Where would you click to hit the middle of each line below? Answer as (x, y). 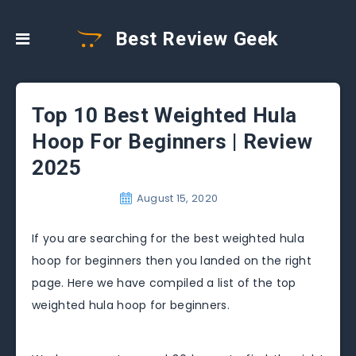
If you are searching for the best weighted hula (168, 238)
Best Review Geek (194, 39)
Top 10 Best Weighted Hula (165, 115)
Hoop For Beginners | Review (172, 141)
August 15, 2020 (177, 198)
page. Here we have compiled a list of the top (164, 283)
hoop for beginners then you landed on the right (172, 261)
